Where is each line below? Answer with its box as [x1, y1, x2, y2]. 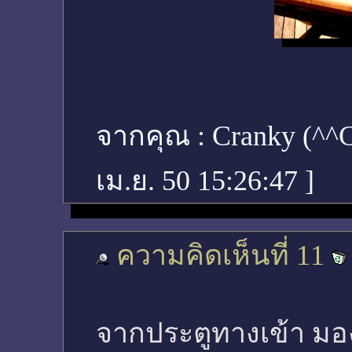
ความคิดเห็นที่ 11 [116, 240, 324, 271]
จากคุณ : [96, 120, 212, 152]
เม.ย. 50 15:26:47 [96, 165, 305, 196]
